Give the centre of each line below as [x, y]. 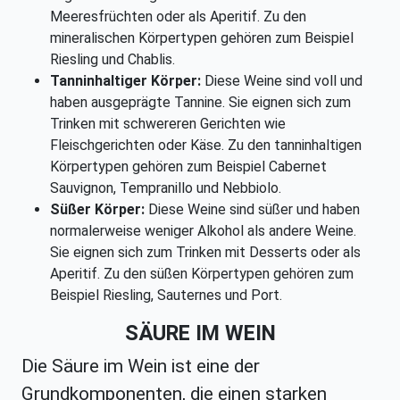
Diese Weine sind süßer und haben [252, 210]
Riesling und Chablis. [112, 60]
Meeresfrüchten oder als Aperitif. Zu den [178, 17]
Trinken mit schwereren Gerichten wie [168, 124]
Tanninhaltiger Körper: [125, 81]
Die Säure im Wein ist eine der [141, 367]
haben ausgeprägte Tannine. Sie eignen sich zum [200, 103]
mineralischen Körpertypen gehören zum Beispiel [202, 38]
